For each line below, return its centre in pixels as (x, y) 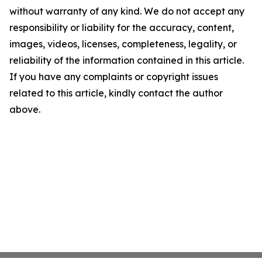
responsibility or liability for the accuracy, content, (122, 27)
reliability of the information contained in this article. (127, 60)
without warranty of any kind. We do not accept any (127, 11)
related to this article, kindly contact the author (116, 93)
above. (25, 109)
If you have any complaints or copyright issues (114, 77)
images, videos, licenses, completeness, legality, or (123, 44)
